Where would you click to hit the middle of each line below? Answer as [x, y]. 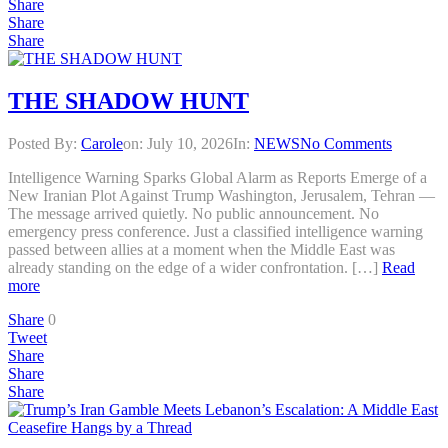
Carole [102, 143]
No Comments [346, 143]
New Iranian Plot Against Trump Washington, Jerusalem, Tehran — [221, 195]
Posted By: [44, 143]
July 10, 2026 [190, 143]
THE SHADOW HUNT [128, 100]
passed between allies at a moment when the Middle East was [201, 249]
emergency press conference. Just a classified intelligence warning [215, 231]
